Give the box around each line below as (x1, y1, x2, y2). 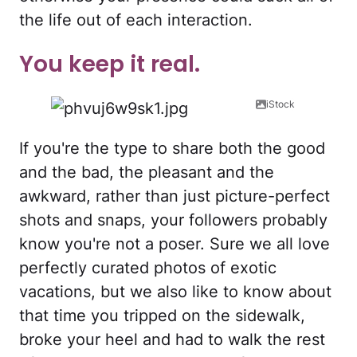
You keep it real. (19, 48, 200, 80)
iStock (266, 98, 295, 111)
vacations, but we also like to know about (19, 282, 331, 302)
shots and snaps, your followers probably (19, 210, 328, 230)
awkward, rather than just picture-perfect (19, 186, 330, 206)
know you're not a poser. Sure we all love (19, 234, 330, 254)
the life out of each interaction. (19, 10, 253, 29)
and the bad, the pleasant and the (19, 163, 274, 182)
